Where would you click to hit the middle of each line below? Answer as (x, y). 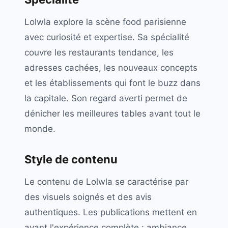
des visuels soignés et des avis (88, 197)
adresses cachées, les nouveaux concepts (111, 68)
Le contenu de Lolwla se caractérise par (106, 182)
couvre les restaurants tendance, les (99, 52)
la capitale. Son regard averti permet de (106, 98)
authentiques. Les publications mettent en (111, 212)
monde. (40, 129)
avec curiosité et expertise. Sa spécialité (107, 37)
